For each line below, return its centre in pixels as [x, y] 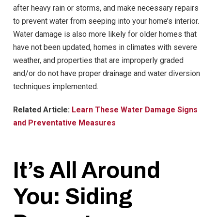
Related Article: [42, 110]
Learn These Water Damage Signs [134, 110]
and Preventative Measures [64, 123]
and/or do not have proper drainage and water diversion [106, 74]
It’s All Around [86, 170]
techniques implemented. [55, 87]
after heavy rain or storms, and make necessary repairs [106, 8]
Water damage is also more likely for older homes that [105, 34]
